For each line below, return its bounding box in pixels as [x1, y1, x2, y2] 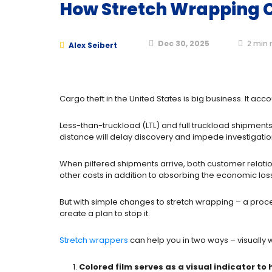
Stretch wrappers [59, 234, 128, 246]
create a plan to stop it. [59, 208, 150, 219]
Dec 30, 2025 [158, 38, 209, 49]
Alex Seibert [69, 40, 117, 50]
